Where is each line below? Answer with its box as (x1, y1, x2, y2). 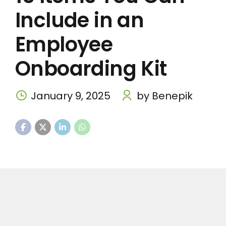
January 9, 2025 (31, 89, 111, 103)
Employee (15, 30, 113, 59)
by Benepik (136, 89, 193, 103)
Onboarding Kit (15, 54, 167, 83)
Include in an (15, 6, 144, 34)
